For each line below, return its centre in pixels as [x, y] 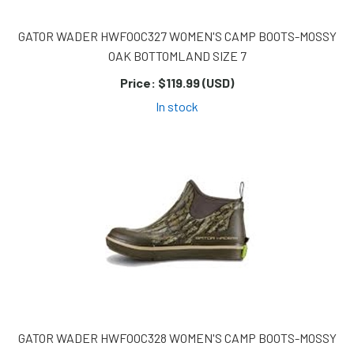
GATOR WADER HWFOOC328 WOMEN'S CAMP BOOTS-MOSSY [177, 338]
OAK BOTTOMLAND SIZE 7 [177, 56]
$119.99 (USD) [195, 83]
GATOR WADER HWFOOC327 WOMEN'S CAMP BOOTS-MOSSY [177, 36]
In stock [177, 107]
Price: [138, 83]
